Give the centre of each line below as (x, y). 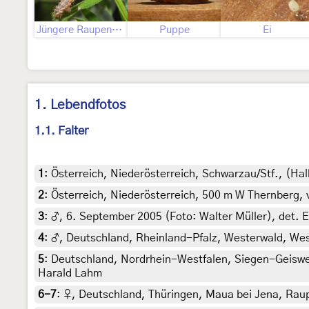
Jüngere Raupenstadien (117, 30)
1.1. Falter (61, 131)
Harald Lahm (70, 273)
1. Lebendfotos (80, 105)
